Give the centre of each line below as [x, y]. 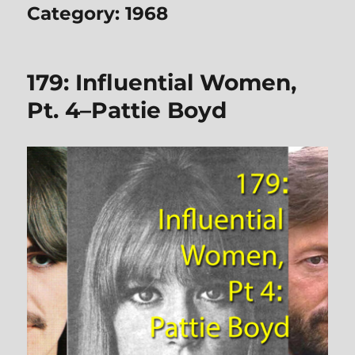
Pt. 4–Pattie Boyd [127, 110]
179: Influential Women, [162, 82]
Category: [76, 13]
